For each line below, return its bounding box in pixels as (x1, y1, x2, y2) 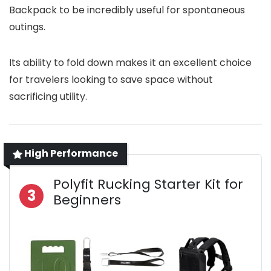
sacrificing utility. (9, 90, 87, 104)
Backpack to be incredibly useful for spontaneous (9, 3, 245, 18)
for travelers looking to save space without (9, 73, 213, 87)
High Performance (22, 146, 118, 161)
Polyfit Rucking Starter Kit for (53, 175, 243, 194)
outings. (9, 20, 45, 34)
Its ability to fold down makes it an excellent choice (9, 56, 252, 70)
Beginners (53, 191, 121, 210)
